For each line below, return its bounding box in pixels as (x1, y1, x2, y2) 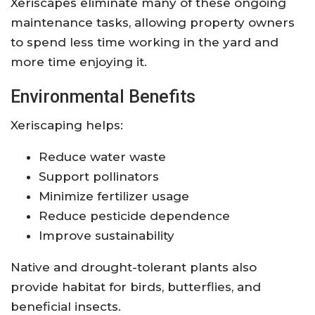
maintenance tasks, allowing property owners (11, 15, 295, 30)
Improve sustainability (39, 228, 174, 243)
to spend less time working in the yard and (11, 34, 278, 49)
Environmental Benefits (11, 86, 195, 107)
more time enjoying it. (11, 54, 147, 69)
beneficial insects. (11, 299, 121, 314)
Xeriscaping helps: (11, 117, 123, 132)
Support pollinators (39, 169, 159, 184)
